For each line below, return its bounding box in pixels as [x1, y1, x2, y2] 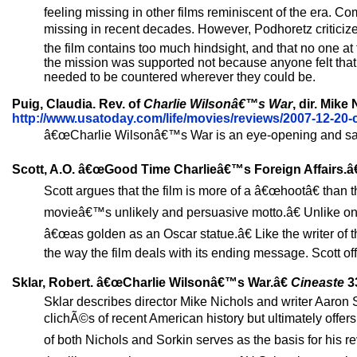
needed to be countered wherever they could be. [44, 70, 316, 84]
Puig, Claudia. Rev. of [12, 97, 143, 111]
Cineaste [291, 276, 344, 289]
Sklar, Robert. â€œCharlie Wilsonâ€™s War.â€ [12, 276, 291, 289]
